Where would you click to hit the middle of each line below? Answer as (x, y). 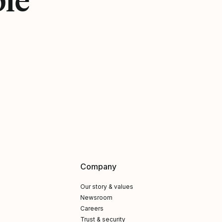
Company (99, 166)
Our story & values (107, 187)
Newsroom (97, 197)
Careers (92, 208)
